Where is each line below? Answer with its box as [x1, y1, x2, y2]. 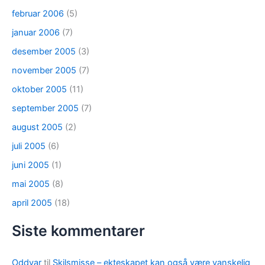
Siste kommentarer [12, 222, 145, 240]
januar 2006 [12, 27, 60, 38]
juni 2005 [12, 159, 49, 170]
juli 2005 [12, 140, 46, 151]
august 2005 [12, 122, 63, 133]
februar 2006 [12, 8, 64, 20]
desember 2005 [12, 46, 76, 57]
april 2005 [12, 197, 52, 208]
